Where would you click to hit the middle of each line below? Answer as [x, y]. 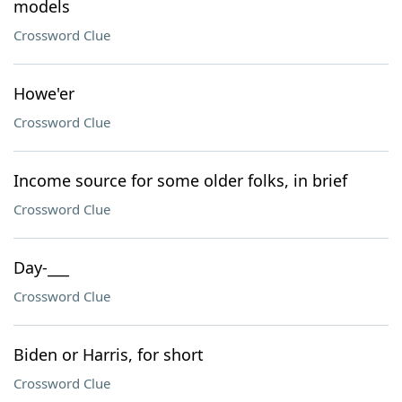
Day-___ [41, 267]
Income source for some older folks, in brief [180, 180]
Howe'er [44, 93]
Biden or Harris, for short [109, 354]
